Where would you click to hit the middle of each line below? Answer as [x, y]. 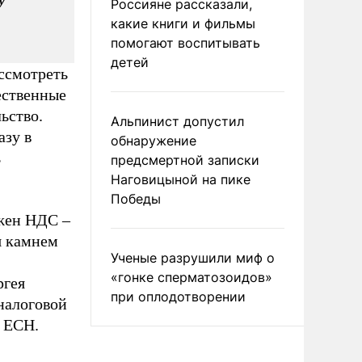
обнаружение [154, 141]
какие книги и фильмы [183, 23]
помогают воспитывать [185, 43]
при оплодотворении [178, 297]
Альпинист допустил [177, 121]
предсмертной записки [185, 160]
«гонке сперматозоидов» [192, 277]
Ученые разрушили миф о [193, 258]
